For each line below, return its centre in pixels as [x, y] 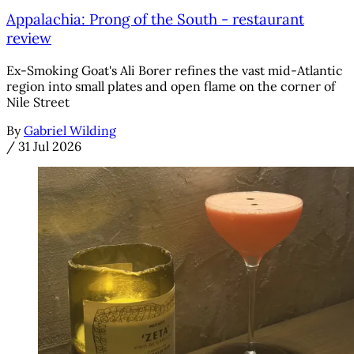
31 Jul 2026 [50, 146]
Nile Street [38, 102]
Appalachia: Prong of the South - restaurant [155, 19]
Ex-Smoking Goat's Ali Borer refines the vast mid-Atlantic [175, 70]
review [29, 38]
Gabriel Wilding [70, 130]
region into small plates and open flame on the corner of [171, 86]
